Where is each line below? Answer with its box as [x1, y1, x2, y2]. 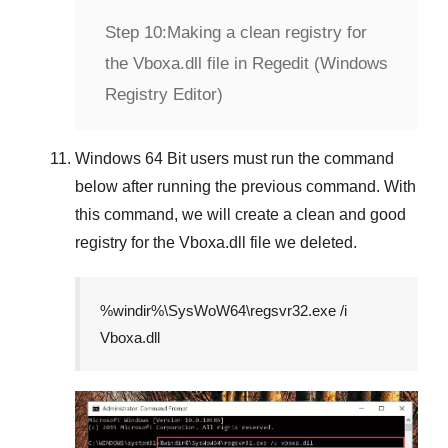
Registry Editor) [105, 84, 223, 104]
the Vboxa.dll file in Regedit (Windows [105, 53, 388, 73]
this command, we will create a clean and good [75, 205, 406, 223]
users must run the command [186, 149, 394, 167]
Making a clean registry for [167, 22, 367, 42]
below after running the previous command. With [75, 177, 416, 195]
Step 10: [105, 22, 167, 42]
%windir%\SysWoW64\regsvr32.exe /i [100, 301, 347, 319]
